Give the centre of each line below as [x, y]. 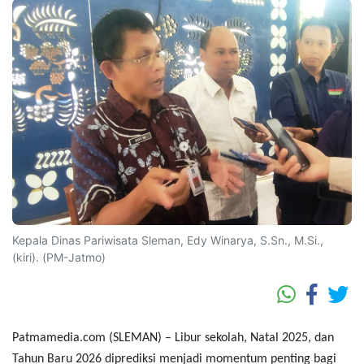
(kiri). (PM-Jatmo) [59, 257]
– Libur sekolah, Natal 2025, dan [248, 338]
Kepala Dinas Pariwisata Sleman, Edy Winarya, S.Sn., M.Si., [168, 240]
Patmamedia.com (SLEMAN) [87, 338]
